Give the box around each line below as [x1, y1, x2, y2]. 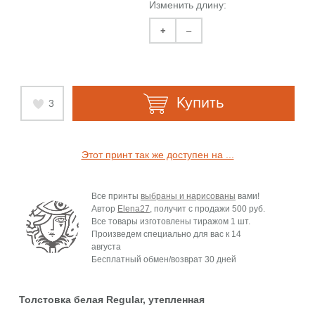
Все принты [91, 191, 141, 201]
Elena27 [117, 203, 150, 214]
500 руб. [231, 203, 265, 214]
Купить [172, 93, 224, 112]
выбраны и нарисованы [140, 191, 236, 201]
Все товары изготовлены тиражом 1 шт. [91, 216, 250, 226]
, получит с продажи [149, 203, 232, 214]
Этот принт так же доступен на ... [81, 148, 234, 160]
